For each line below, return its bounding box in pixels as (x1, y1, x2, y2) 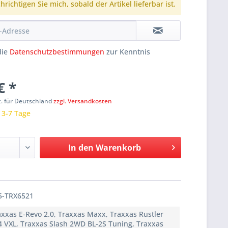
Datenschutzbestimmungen (10, 47, 105, 57)
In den (68, 142, 94, 154)
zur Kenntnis (104, 47, 151, 57)
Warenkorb (95, 142, 141, 154)
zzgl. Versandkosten (53, 97, 112, 106)
